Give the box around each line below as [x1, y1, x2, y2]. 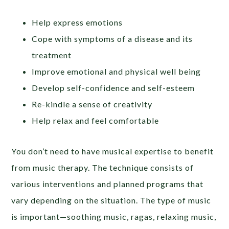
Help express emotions [32, 17, 123, 27]
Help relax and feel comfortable [32, 115, 159, 125]
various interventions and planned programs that [11, 178, 204, 189]
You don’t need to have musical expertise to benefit [11, 146, 214, 156]
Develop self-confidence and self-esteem [32, 82, 195, 93]
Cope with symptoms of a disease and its [32, 33, 193, 43]
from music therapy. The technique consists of [11, 162, 194, 172]
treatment [32, 50, 72, 60]
